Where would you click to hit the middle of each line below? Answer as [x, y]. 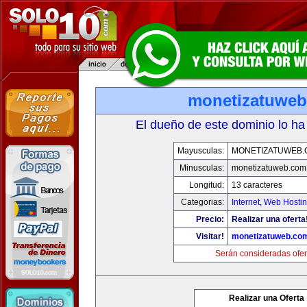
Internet [246, 202]
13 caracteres [257, 185]
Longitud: [207, 185]
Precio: [210, 219]
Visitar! [210, 236]
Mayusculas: [201, 151]
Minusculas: [202, 168]
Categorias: [202, 202]
